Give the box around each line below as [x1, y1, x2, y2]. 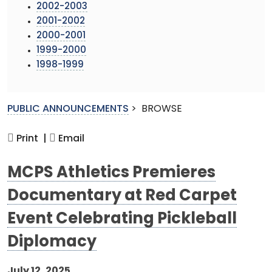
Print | [14, 134, 47, 144]
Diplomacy [7, 234, 97, 250]
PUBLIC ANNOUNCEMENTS [7, 104, 129, 114]
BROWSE [141, 104, 182, 114]
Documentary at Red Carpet [7, 188, 237, 204]
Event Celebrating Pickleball [7, 211, 237, 227]
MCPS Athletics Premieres [7, 165, 216, 181]
